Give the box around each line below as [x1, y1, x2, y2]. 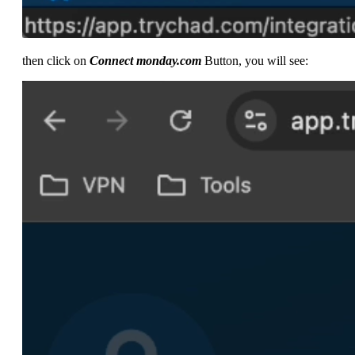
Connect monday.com [90, 53, 201, 67]
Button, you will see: [201, 53, 308, 67]
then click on [22, 53, 90, 67]
